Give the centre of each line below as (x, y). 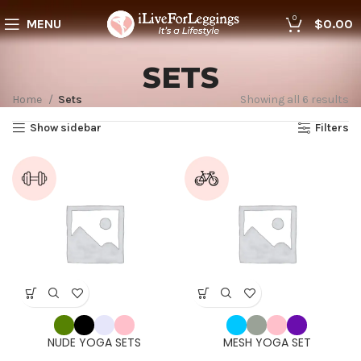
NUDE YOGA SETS (94, 343)
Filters (332, 128)
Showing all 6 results (295, 100)
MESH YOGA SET (267, 343)
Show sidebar (66, 128)
